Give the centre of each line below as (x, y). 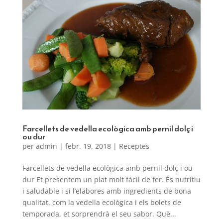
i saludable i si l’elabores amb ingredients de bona (107, 191)
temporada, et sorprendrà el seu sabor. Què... (99, 214)
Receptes (134, 146)
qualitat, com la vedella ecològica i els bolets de (102, 203)
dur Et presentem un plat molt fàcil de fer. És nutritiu (111, 180)
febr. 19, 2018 (88, 146)
